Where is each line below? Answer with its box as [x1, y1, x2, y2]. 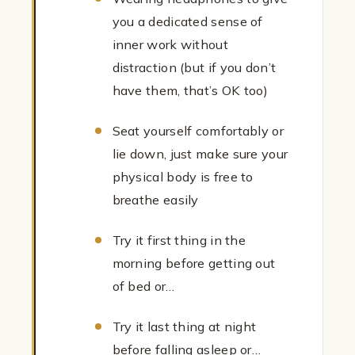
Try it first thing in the [112, 232, 246, 249]
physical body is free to [112, 169, 254, 185]
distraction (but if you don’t [112, 59, 277, 76]
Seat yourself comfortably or [112, 123, 284, 139]
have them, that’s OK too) [112, 82, 269, 99]
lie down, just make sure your [112, 146, 288, 162]
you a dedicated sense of [112, 13, 263, 30]
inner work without [112, 36, 228, 53]
